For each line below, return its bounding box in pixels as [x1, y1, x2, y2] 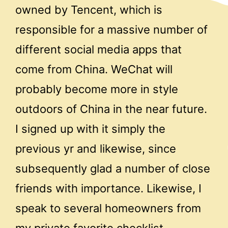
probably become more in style [15, 82, 178, 96]
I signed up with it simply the [15, 122, 165, 135]
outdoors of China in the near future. [15, 102, 207, 116]
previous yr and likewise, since [15, 141, 176, 155]
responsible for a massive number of [15, 22, 208, 36]
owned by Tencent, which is [15, 3, 162, 16]
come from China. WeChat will [15, 62, 173, 76]
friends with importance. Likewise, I [15, 181, 202, 195]
